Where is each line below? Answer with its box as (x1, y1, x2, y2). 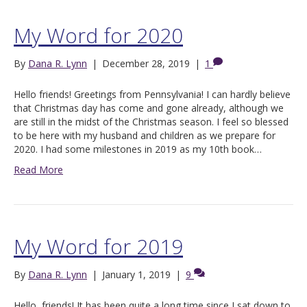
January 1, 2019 (102, 268, 171, 282)
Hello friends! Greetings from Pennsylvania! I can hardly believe (14, 88, 291, 101)
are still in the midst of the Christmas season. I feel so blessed (14, 115, 288, 129)
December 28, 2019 (102, 57, 190, 71)
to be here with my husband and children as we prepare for (14, 129, 275, 143)
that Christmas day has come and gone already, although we (14, 101, 284, 115)
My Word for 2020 (14, 21, 183, 50)
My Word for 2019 (14, 232, 183, 261)
